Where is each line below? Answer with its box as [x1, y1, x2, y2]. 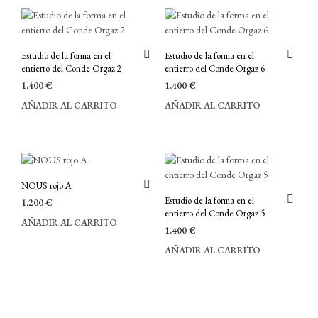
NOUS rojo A [21, 179, 72, 192]
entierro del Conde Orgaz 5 [164, 207, 265, 219]
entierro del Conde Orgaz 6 [164, 62, 265, 75]
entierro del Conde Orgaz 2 [21, 62, 121, 75]
